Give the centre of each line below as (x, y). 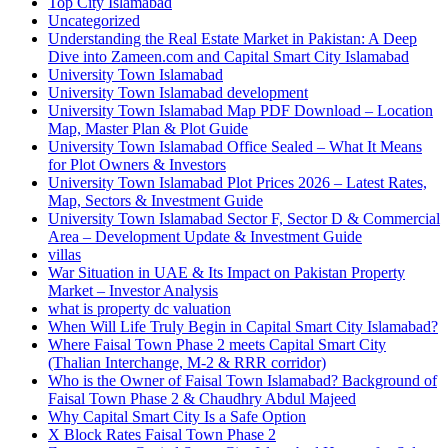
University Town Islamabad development (178, 92)
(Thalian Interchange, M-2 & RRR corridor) (187, 362)
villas (64, 254)
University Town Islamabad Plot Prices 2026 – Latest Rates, (237, 182)
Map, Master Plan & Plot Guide (148, 128)
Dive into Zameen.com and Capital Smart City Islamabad (228, 56)
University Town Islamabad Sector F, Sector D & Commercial (244, 218)
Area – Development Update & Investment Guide (205, 236)
